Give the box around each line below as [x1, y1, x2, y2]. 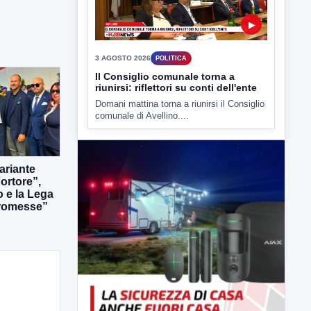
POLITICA [155, 106, 187, 114]
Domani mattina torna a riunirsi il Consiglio [95, 150, 264, 161]
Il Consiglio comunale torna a [95, 122, 235, 134]
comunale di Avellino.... [95, 162, 189, 173]
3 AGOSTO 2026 [95, 106, 151, 114]
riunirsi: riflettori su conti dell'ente [95, 133, 257, 145]
